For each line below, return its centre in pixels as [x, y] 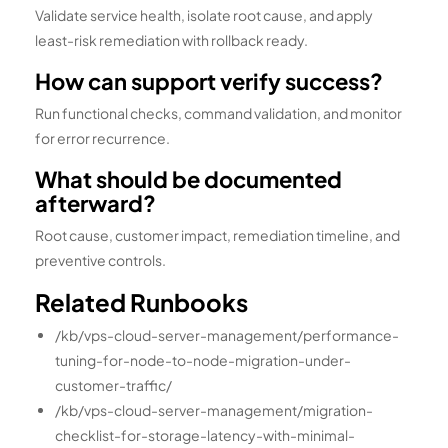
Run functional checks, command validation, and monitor [218, 113]
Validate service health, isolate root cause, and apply [204, 15]
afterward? [95, 203]
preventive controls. [100, 260]
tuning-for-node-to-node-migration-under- [203, 360]
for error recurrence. [102, 138]
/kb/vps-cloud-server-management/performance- [227, 335]
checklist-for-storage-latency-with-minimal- [205, 435]
